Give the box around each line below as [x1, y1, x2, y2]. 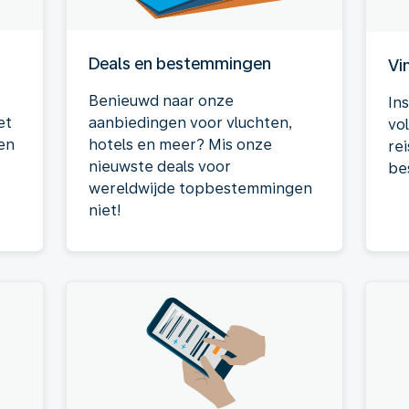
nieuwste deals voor [89, 158, 231, 175]
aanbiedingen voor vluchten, [89, 114, 293, 131]
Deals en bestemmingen [89, 54, 271, 73]
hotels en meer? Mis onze [89, 136, 272, 153]
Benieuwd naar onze [89, 92, 234, 110]
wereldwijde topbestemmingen [89, 180, 312, 197]
